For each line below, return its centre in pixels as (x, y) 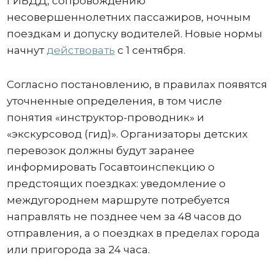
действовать (80, 50)
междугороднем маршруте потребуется (118, 200)
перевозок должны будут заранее (100, 150)
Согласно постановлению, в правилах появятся (137, 84)
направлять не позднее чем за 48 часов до (124, 216)
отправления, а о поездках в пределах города (133, 233)
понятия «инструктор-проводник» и (105, 117)
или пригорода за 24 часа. (78, 249)
